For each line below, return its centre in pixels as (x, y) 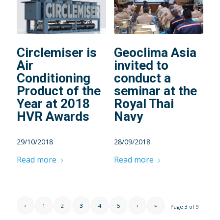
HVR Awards (53, 117)
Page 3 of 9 (185, 207)
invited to (141, 66)
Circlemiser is (56, 53)
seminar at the (155, 91)
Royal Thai (144, 104)
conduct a (142, 78)
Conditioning (53, 78)
